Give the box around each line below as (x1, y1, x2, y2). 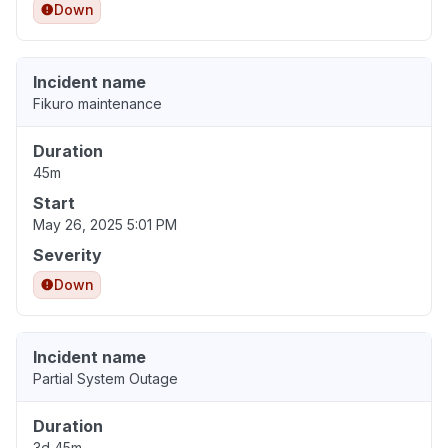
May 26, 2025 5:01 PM (33, 216, 177, 234)
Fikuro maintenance (33, 95, 162, 113)
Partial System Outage (33, 370, 178, 388)
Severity (33, 245, 102, 266)
